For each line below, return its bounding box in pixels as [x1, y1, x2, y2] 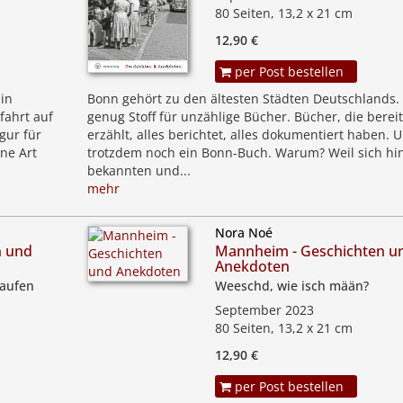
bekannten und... [86, 162, 191, 179]
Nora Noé [214, 224, 273, 241]
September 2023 [214, 301, 314, 318]
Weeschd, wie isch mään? [214, 277, 369, 294]
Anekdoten [214, 256, 290, 276]
